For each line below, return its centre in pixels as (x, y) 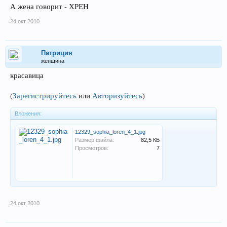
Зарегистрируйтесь (45, 95)
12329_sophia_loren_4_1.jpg (110, 131)
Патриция (57, 53)
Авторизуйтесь (117, 95)
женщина (53, 61)
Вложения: (28, 113)
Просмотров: (92, 148)
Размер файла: (94, 140)
